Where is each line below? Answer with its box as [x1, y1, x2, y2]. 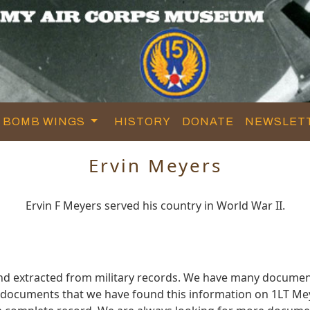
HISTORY [114, 115, 172, 127]
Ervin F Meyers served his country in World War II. [25, 197, 285, 213]
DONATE [182, 115, 235, 127]
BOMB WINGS [3, 115, 89, 127]
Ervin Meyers [88, 152, 222, 178]
